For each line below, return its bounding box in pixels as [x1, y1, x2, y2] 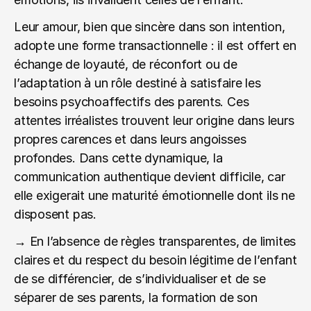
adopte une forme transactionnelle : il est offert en [14, 38, 296, 53]
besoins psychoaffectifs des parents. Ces [14, 94, 249, 109]
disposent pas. [14, 207, 96, 221]
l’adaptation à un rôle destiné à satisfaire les [14, 76, 261, 90]
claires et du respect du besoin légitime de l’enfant [14, 253, 297, 267]
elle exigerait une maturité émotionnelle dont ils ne [14, 188, 295, 203]
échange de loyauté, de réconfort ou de [14, 57, 237, 72]
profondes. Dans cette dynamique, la [14, 151, 223, 165]
